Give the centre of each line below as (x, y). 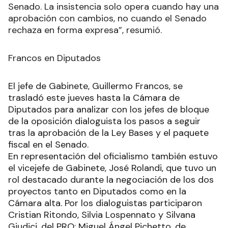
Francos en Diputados (54, 58)
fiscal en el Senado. (48, 145)
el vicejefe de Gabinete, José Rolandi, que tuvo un (112, 168)
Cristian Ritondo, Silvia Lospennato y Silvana (102, 215)
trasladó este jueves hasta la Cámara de (94, 98)
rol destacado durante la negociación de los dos (111, 180)
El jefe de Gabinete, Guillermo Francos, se (95, 86)
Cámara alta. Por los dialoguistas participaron (105, 203)
